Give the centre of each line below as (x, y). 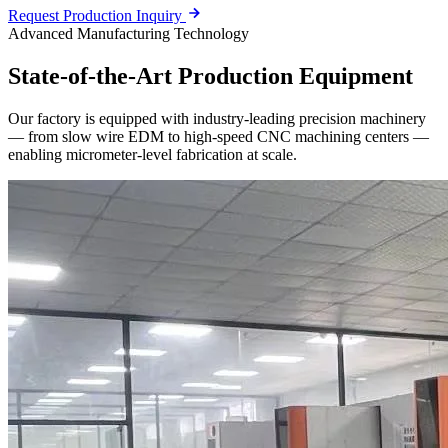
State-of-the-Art (93, 75)
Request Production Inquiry (97, 15)
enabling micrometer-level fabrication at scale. (152, 154)
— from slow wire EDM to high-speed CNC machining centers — (218, 136)
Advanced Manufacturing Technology (128, 33)
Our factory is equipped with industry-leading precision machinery (217, 118)
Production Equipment (295, 75)
